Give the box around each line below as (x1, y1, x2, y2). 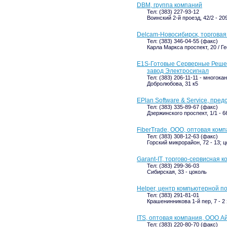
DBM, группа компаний (137, 2, 202, 9)
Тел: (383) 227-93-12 (147, 9, 199, 15)
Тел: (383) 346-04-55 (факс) (147, 38, 218, 44)
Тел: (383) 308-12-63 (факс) (147, 133, 218, 139)
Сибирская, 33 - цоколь (147, 169, 207, 175)
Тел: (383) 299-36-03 (147, 163, 199, 169)
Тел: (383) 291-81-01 (147, 192, 199, 198)
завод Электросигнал (147, 67, 209, 74)
